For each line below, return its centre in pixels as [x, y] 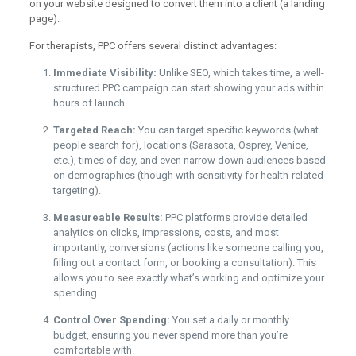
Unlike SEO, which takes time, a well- [240, 72]
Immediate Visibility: [104, 72]
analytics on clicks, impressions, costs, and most [166, 232]
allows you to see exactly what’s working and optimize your [188, 277]
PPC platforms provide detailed [235, 217]
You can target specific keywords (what [227, 130]
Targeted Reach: [94, 130]
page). [44, 18]
